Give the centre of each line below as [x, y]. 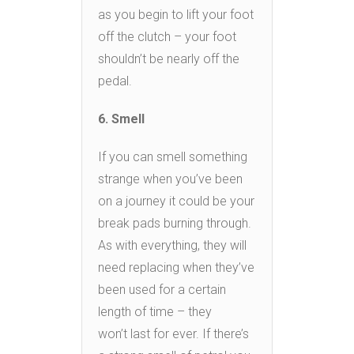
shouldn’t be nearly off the [169, 59]
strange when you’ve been [170, 179]
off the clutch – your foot [167, 37]
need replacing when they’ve [176, 268]
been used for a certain [162, 290]
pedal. [115, 81]
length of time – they [155, 312]
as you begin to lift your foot [176, 15]
